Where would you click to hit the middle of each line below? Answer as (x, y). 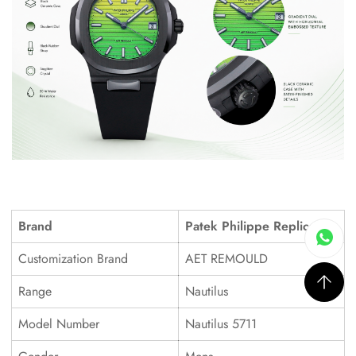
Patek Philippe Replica (250, 226)
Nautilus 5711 (221, 323)
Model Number (59, 323)
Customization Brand (73, 258)
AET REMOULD (226, 258)
